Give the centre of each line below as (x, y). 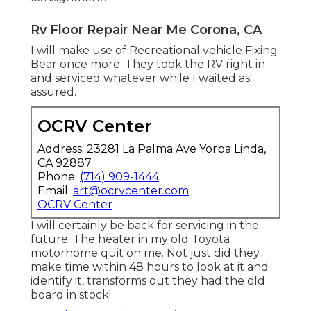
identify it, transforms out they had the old (148, 280)
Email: (55, 190)
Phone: (59, 176)
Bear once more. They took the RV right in (148, 64)
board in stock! (71, 294)
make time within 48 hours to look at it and (150, 267)
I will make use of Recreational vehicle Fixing (154, 50)
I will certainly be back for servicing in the (145, 225)
